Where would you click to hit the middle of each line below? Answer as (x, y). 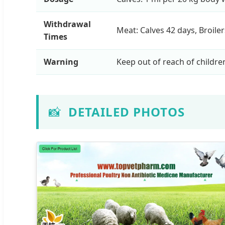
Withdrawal (67, 24)
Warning (61, 62)
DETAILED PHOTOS (127, 111)
